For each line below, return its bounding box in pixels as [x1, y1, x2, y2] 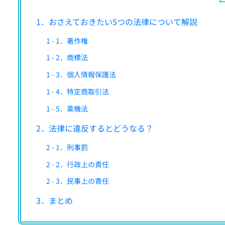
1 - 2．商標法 [46, 52, 88, 63]
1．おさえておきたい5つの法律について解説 [36, 15, 197, 28]
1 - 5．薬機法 [46, 103, 88, 114]
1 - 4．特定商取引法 [46, 86, 109, 97]
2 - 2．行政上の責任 [46, 159, 109, 169]
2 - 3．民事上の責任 [46, 176, 109, 186]
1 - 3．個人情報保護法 [46, 69, 116, 80]
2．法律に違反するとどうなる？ [36, 122, 153, 134]
